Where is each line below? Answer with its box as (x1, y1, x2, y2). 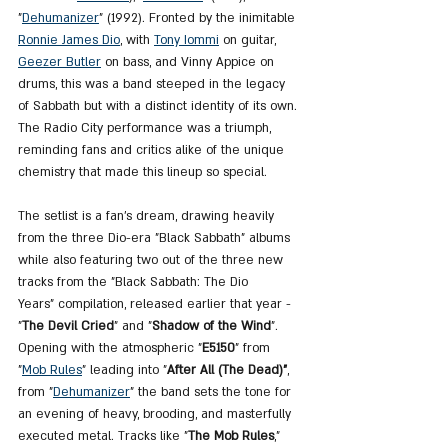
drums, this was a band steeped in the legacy (18, 76, 289, 92)
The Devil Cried (22, 318, 114, 334)
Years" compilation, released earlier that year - (18, 296, 295, 312)
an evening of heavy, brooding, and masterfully (18, 406, 295, 422)
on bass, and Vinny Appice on (101, 54, 278, 70)
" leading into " (82, 362, 167, 378)
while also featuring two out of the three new (18, 252, 287, 268)
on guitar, (219, 32, 280, 48)
